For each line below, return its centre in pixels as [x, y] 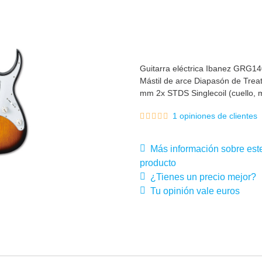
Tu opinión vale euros [193, 191]
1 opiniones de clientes [215, 116]
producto [158, 163]
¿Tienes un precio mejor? [201, 177]
